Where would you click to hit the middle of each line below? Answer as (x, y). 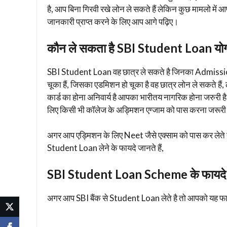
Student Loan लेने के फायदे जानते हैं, (105, 148)
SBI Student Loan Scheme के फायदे (137, 174)
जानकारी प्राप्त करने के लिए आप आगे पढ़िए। (113, 22)
